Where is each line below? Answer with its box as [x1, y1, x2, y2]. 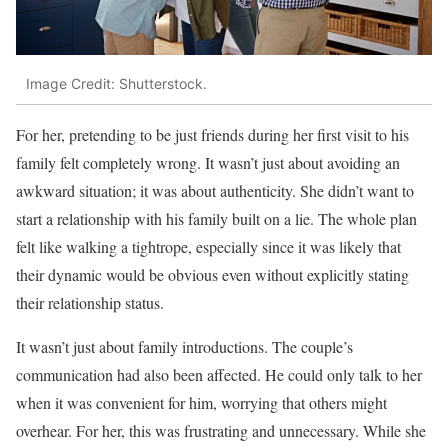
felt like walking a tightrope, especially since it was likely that [16, 236, 401, 258]
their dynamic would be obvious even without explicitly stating [16, 264, 409, 286]
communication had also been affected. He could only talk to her [16, 364, 422, 386]
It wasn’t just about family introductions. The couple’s [16, 336, 353, 358]
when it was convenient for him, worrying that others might [16, 392, 387, 414]
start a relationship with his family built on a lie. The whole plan [16, 208, 417, 230]
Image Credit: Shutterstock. [26, 74, 207, 92]
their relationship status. [16, 292, 164, 314]
